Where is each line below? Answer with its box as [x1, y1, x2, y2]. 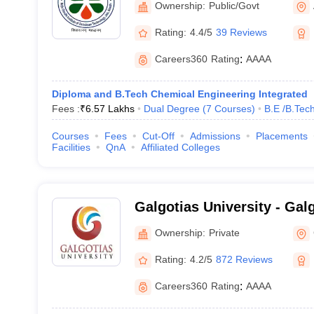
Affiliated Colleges [140, 142, 220, 153]
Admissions [189, 130, 240, 142]
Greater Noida [134, 217, 228, 233]
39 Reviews [215, 26, 267, 38]
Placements [255, 130, 308, 142]
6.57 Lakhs [85, 103, 135, 114]
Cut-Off [142, 130, 175, 142]
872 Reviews [215, 253, 273, 265]
